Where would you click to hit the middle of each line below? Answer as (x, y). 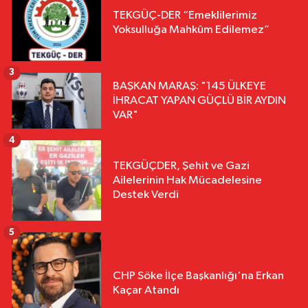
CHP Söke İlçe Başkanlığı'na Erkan (198, 276)
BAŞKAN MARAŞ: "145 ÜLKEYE (189, 86)
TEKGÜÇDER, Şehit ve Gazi (181, 166)
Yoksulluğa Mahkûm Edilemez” (191, 30)
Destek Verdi (146, 195)
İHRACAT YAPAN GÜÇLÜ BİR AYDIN (199, 100)
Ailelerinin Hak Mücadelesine (187, 181)
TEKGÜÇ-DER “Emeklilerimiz (185, 15)
